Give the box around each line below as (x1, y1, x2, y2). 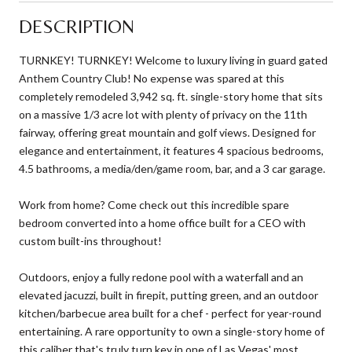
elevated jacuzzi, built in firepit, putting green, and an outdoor (19, 288, 318, 302)
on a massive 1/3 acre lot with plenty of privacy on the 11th (19, 107, 307, 121)
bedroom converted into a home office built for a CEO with (19, 215, 306, 229)
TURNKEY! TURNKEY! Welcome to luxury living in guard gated (19, 53, 328, 67)
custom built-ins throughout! (19, 233, 162, 247)
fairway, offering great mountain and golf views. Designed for (19, 125, 316, 139)
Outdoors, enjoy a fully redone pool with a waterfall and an (19, 269, 303, 284)
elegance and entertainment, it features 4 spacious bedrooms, (19, 143, 324, 157)
